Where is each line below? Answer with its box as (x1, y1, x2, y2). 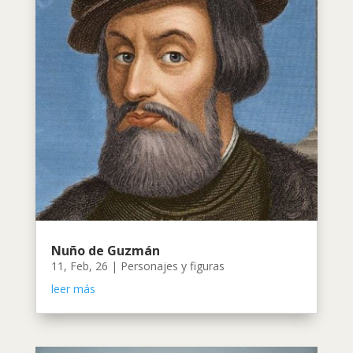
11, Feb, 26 (50, 258, 108, 274)
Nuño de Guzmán (50, 242, 160, 260)
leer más (50, 281, 95, 297)
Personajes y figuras (120, 258, 225, 274)
